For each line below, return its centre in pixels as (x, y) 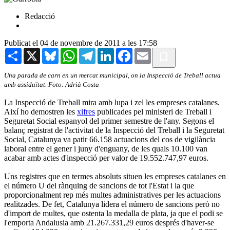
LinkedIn (129, 51)
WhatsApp (94, 51)
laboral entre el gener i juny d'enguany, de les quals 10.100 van (106, 148)
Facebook (148, 51)
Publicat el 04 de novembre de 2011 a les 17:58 (81, 43)
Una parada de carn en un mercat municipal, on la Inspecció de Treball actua (112, 75)
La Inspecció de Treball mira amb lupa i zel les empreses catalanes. (112, 102)
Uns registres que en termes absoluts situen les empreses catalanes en (115, 176)
